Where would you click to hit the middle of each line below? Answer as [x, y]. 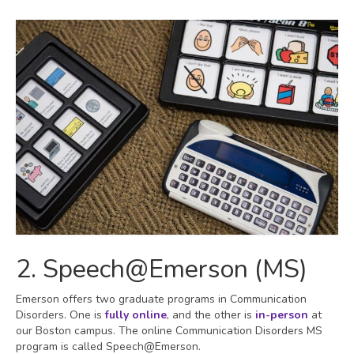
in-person [280, 314]
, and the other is [209, 314]
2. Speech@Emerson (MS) [162, 269]
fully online [136, 314]
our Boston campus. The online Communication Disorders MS [169, 330]
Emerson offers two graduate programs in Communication [161, 299]
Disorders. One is [60, 314]
